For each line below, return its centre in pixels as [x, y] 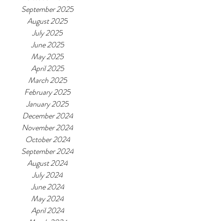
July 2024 [47, 175]
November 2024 [47, 128]
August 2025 [47, 21]
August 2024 [47, 163]
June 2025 [47, 45]
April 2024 [47, 210]
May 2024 [47, 199]
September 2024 [47, 151]
